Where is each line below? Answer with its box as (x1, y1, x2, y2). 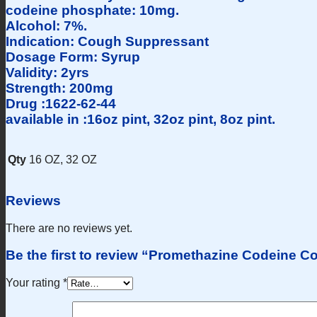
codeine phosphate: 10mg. (6, 2, 179, 18)
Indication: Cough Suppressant (6, 33, 209, 49)
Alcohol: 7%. (6, 18, 87, 33)
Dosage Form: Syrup (6, 49, 140, 64)
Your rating (6, 277, 63, 289)
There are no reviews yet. (6, 221, 132, 234)
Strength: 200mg (6, 80, 113, 96)
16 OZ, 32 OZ (29, 154, 97, 166)
